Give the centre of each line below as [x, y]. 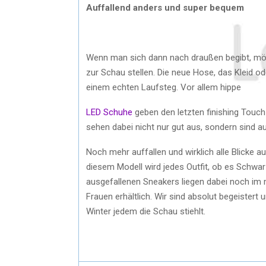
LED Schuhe [109, 112]
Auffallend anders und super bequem [165, 7]
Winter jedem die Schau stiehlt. [147, 211]
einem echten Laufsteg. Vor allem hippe [165, 87]
